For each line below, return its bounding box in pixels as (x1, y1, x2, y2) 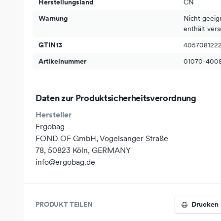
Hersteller (36, 110, 72, 119)
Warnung (38, 14, 68, 23)
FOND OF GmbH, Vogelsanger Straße (36, 133, 168, 143)
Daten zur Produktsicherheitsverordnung (36, 92, 196, 104)
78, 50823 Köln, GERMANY (36, 145, 131, 155)
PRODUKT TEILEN (36, 200, 93, 209)
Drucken (191, 200, 219, 209)
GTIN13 (38, 40, 62, 49)
